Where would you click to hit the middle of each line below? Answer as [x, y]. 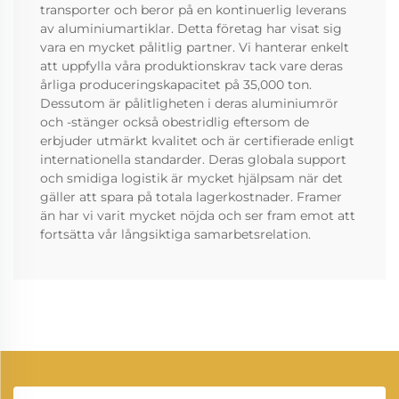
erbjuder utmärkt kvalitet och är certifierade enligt [197, 140]
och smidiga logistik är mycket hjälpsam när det [191, 178]
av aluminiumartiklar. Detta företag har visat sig [191, 28]
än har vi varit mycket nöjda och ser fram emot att [198, 215]
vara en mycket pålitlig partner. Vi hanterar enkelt [195, 47]
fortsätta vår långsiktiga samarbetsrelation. [175, 234]
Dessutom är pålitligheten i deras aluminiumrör [189, 103]
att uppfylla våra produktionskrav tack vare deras [191, 65]
